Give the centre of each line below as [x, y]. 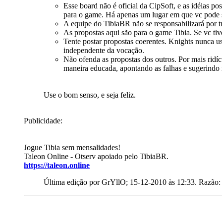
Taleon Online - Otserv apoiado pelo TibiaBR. [96, 157]
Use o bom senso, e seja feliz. [91, 95]
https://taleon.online [57, 166]
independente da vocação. [104, 51]
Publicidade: [43, 121]
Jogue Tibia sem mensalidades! [72, 148]
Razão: [210, 182]
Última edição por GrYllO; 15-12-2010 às [110, 182]
